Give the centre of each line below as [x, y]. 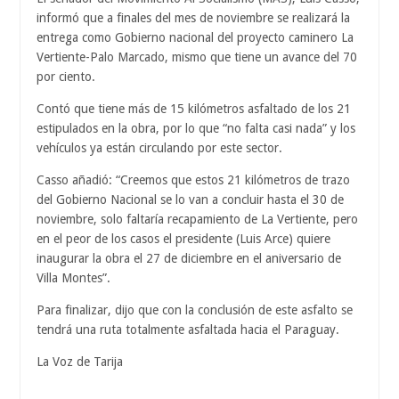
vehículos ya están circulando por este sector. [159, 148]
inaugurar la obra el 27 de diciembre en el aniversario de [189, 259]
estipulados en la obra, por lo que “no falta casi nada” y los [196, 129]
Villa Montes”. [73, 278]
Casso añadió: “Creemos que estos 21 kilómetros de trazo [193, 180]
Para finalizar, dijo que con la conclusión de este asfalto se [195, 310]
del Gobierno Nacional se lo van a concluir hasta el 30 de [190, 200]
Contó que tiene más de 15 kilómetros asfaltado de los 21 [194, 109]
